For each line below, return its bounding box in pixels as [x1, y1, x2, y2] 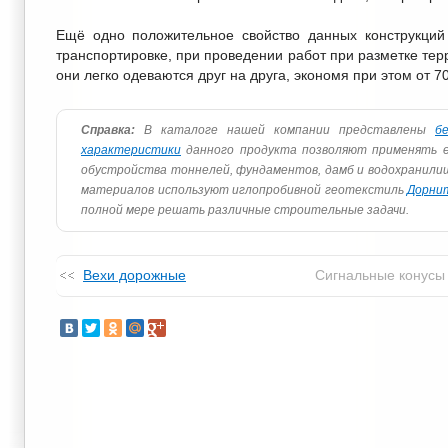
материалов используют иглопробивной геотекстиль [81, 183, 407, 197]
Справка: [81, 123, 135, 137]
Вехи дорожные [83, 267, 186, 283]
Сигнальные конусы [314, 267, 445, 283]
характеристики [81, 143, 181, 157]
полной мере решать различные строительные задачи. [81, 203, 409, 217]
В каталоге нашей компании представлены [135, 123, 435, 137]
